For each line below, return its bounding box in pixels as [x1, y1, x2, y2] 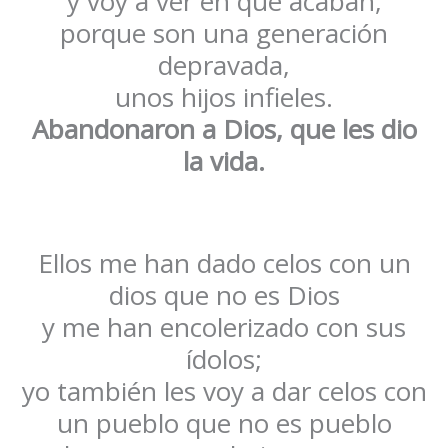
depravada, [158, 47, 290, 84]
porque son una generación [60, 15, 388, 52]
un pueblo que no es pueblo [56, 405, 392, 442]
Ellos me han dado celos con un [37, 245, 411, 282]
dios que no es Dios [108, 277, 340, 314]
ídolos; [186, 341, 262, 378]
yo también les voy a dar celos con [21, 373, 427, 410]
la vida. [183, 143, 265, 180]
